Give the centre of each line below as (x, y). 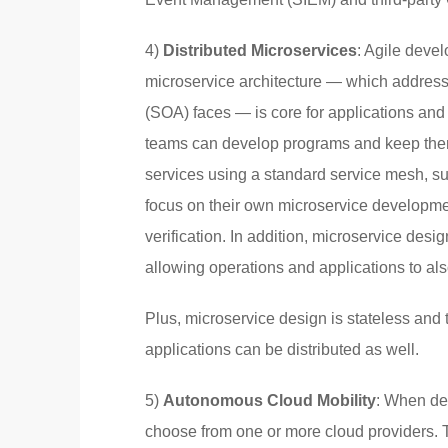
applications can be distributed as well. (282, 349)
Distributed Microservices (260, 50)
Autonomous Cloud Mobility (269, 400)
